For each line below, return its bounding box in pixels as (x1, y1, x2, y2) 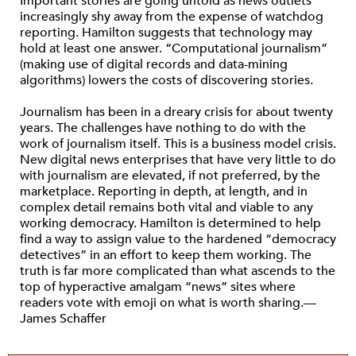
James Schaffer (20, 310, 106, 327)
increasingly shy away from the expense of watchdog (20, 8, 323, 25)
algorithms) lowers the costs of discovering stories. (20, 72, 313, 89)
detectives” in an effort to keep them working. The (20, 246, 311, 264)
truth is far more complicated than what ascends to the (20, 262, 335, 280)
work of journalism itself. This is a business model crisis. (20, 135, 336, 153)
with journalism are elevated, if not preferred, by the (20, 167, 320, 184)
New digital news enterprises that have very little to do (20, 151, 336, 168)
